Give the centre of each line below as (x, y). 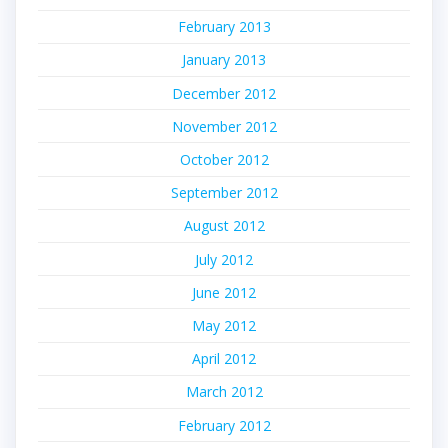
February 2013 (224, 27)
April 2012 (224, 359)
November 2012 (224, 126)
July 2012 (224, 259)
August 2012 (224, 226)
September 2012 (224, 193)
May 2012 (224, 325)
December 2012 (224, 93)
